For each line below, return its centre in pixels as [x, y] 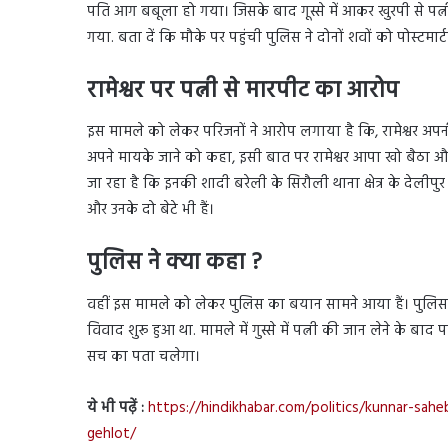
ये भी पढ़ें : [117, 407]
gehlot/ [111, 433]
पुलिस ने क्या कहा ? [174, 264]
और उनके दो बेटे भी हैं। [150, 210]
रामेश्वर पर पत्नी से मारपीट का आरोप [243, 91]
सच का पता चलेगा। [143, 356]
